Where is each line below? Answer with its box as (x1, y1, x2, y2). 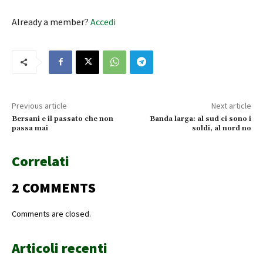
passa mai (12, 123, 48, 133)
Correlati (12, 151, 69, 170)
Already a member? (12, 15, 90, 28)
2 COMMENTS (12, 178, 96, 197)
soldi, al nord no (191, 123, 251, 133)
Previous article (12, 100, 67, 111)
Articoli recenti (12, 238, 107, 257)
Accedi (90, 15, 116, 28)
